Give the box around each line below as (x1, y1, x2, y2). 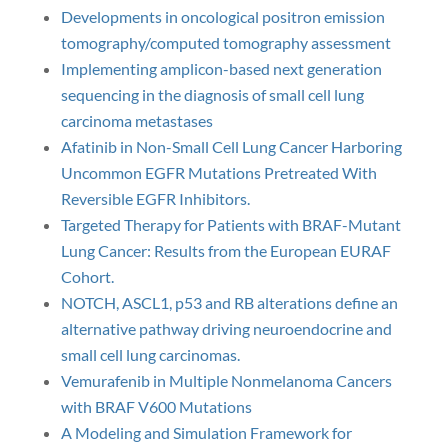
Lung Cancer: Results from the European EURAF (60, 241, 391, 260)
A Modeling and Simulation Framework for (60, 423, 352, 442)
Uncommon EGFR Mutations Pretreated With (60, 163, 377, 182)
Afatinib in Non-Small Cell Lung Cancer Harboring (60, 137, 402, 156)
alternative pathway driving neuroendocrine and (60, 319, 392, 338)
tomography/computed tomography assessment (60, 33, 391, 52)
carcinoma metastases (60, 111, 213, 130)
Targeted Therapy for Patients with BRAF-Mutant (60, 215, 401, 234)
